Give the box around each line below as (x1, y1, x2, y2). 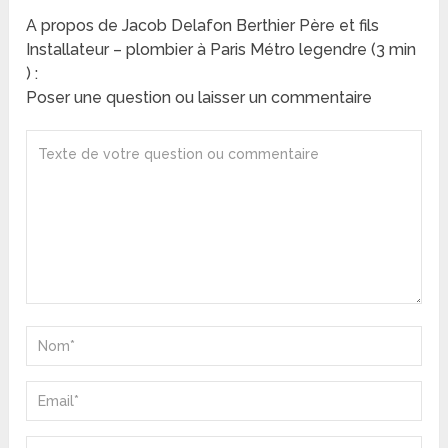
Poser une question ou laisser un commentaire (26, 88, 373, 108)
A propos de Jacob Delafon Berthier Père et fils (26, 16, 380, 36)
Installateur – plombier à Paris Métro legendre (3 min (26, 40, 417, 60)
